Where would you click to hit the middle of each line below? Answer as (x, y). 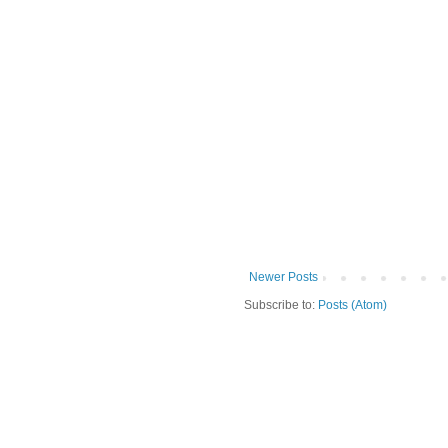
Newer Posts (283, 276)
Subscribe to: (281, 304)
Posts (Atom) (352, 304)
